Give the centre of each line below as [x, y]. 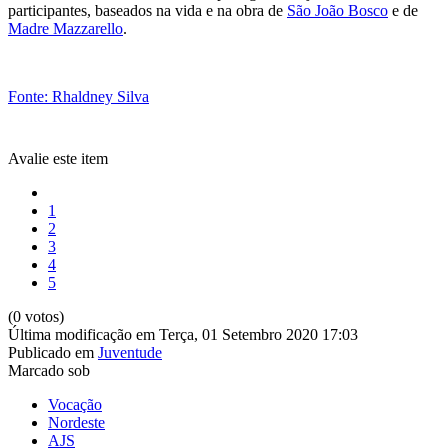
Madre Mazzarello [65, 28]
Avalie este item [58, 158]
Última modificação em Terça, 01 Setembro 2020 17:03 [183, 334]
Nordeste [76, 422]
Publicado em [51, 352]
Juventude [130, 352]
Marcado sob [49, 370]
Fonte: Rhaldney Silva [78, 96]
